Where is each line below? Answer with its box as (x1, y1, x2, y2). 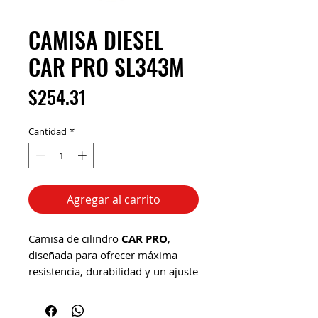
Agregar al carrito (67, 191, 160, 207)
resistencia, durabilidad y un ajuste (28, 263, 198, 278)
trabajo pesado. (28, 296, 104, 311)
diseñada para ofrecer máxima (28, 247, 177, 262)
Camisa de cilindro (28, 231, 121, 246)
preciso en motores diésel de (28, 280, 169, 295)
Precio (85, 82, 131, 111)
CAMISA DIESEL (28, 23, 163, 57)
